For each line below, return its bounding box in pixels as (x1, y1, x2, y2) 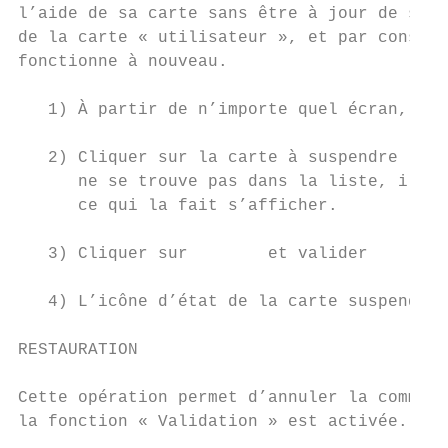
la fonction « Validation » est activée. (18, 413, 408, 431)
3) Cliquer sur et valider (18, 245, 368, 263)
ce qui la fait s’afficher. (18, 197, 338, 215)
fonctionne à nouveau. (18, 53, 228, 71)
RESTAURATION (18, 341, 138, 359)
